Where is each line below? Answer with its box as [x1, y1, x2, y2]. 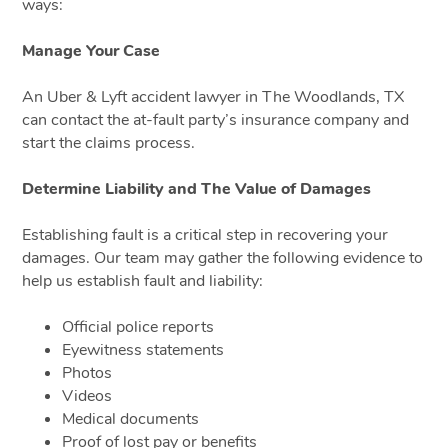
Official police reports [62, 315, 215, 338]
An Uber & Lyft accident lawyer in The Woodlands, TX [22, 85, 405, 108]
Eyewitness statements [62, 338, 225, 361]
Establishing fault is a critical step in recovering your [22, 223, 389, 246]
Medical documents [62, 407, 200, 430]
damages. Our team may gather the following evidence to [22, 246, 424, 269]
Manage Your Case [22, 39, 161, 62]
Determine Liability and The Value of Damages [22, 177, 372, 200]
